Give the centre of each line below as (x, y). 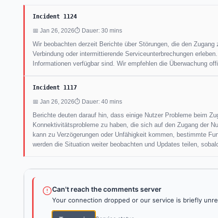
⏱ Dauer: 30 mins (98, 30)
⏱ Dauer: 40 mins (98, 101)
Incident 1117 (55, 87)
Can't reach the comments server (107, 189)
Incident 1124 (55, 16)
